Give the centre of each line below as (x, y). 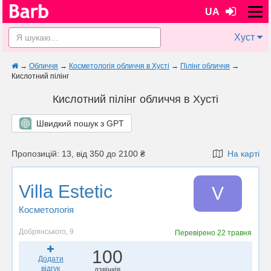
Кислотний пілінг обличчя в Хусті (135, 99)
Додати (51, 259)
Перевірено (196, 233)
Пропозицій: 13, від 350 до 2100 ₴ (78, 154)
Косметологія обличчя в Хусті (119, 66)
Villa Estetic (66, 191)
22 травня (235, 233)
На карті (241, 154)
